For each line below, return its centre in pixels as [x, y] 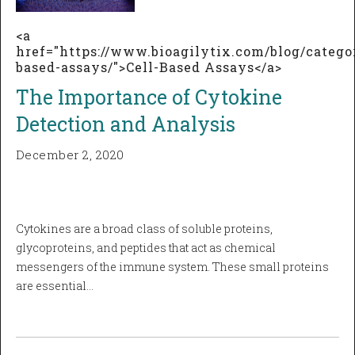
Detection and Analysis [126, 124]
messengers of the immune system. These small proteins [172, 267]
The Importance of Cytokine [149, 97]
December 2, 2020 [70, 155]
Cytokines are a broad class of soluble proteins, [144, 229]
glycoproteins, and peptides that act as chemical [146, 248]
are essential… [55, 286]
